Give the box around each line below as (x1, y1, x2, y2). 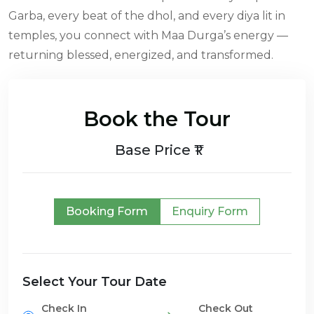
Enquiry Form (172, 204, 248, 218)
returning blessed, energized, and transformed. (8, 48, 273, 62)
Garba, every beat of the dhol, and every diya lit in (8, 8, 285, 22)
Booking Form (66, 204, 148, 218)
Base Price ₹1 (114, 141, 200, 158)
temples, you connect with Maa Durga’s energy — (8, 28, 288, 42)
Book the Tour (83, 106, 231, 131)
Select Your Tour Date (22, 273, 167, 289)
